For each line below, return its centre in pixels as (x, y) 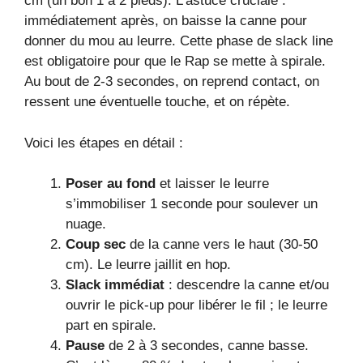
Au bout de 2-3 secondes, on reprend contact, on (172, 82)
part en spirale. (111, 326)
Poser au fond (111, 184)
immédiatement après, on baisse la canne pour (166, 21)
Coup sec (96, 245)
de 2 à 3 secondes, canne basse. (207, 346)
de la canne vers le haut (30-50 (222, 245)
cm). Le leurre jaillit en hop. (148, 265)
